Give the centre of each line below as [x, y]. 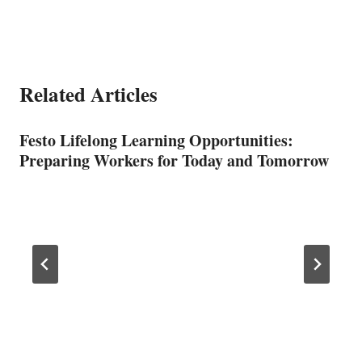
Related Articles [88, 94]
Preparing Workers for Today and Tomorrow [174, 160]
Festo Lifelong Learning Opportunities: [156, 140]
